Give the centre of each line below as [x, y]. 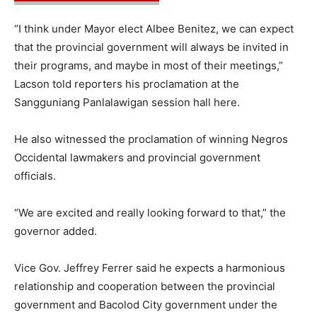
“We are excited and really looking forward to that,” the [150, 213]
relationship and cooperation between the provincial [145, 287]
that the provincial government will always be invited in [151, 47]
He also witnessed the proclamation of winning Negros [151, 139]
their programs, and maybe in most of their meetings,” [149, 66]
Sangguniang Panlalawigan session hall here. [127, 103]
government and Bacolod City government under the [146, 305]
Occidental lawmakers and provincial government [137, 158]
